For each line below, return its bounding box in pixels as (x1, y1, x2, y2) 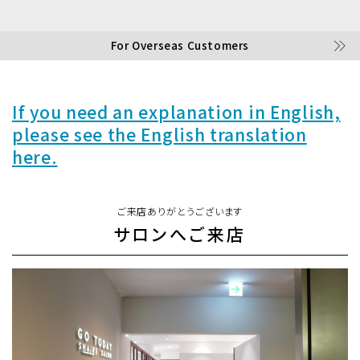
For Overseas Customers (110, 37, 250, 53)
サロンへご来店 (112, 224, 247, 245)
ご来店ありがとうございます (117, 206, 243, 218)
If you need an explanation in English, (12, 99, 341, 124)
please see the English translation (12, 121, 307, 146)
